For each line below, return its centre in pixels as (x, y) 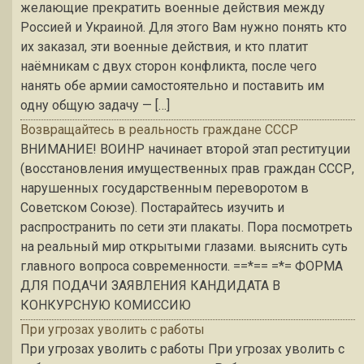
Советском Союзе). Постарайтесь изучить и (152, 208)
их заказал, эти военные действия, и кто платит (164, 47)
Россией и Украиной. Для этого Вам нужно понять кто (184, 28)
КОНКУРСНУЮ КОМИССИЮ (106, 305)
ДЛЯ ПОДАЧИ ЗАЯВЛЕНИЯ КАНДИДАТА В (150, 286)
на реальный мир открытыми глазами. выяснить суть (184, 247)
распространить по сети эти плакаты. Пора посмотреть (186, 227)
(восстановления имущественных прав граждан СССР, (187, 169)
